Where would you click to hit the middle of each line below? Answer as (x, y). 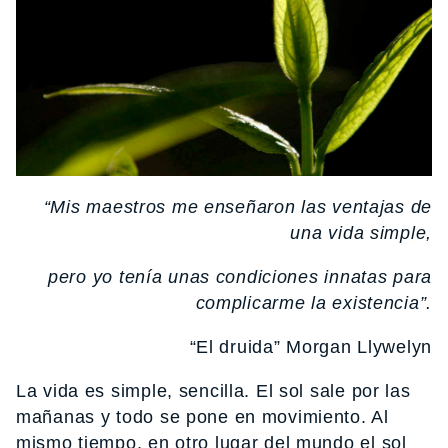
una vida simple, (361, 233)
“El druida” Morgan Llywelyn (310, 347)
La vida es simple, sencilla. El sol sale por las (213, 391)
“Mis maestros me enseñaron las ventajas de (237, 207)
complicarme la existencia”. (313, 303)
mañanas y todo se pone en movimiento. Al (202, 417)
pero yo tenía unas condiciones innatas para (240, 277)
